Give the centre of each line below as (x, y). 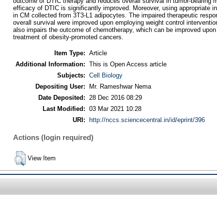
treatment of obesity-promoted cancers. (68, 37)
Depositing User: (60, 86)
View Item (41, 158)
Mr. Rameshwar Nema (120, 86)
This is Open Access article (128, 64)
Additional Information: (50, 64)
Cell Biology (106, 75)
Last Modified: (64, 108)
